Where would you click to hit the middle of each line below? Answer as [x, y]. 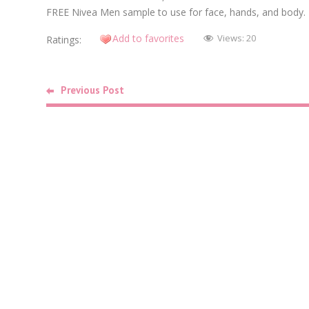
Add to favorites [148, 38]
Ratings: [64, 39]
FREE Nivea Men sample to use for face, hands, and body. [176, 12]
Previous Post [92, 90]
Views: [232, 38]
